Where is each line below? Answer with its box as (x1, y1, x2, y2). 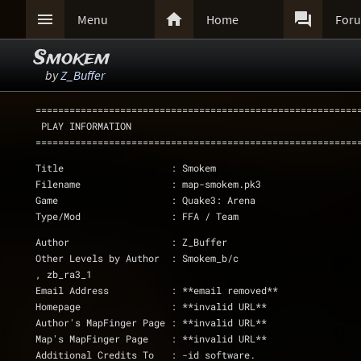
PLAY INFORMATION (41, 119, 131, 132)
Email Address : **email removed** (171, 284, 278, 297)
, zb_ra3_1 (35, 268, 92, 280)
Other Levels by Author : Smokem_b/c (171, 251, 239, 264)
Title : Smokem (171, 161, 216, 174)
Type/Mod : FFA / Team (171, 210, 239, 222)
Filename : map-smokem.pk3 (171, 177, 261, 190)
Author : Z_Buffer (171, 235, 227, 248)
